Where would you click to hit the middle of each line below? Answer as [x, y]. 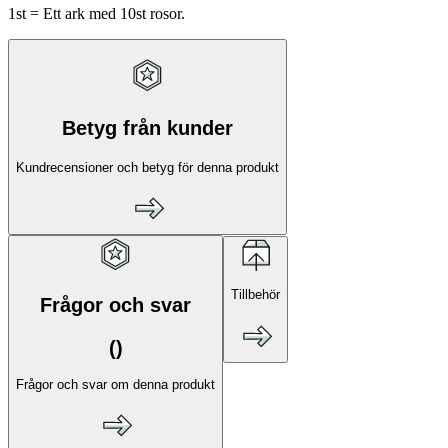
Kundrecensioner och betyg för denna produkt [147, 167]
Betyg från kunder [147, 127]
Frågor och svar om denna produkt [115, 384]
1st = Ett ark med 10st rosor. [98, 14]
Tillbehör [255, 295]
